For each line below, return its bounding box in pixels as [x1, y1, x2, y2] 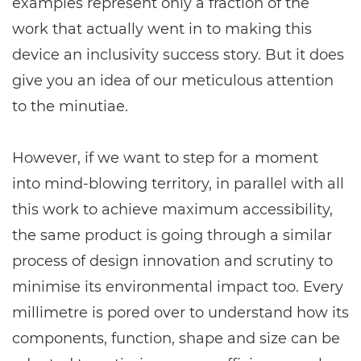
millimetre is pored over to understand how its [12, 303, 349, 322]
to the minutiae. [12, 97, 128, 115]
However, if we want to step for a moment [12, 148, 318, 167]
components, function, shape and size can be [12, 329, 340, 347]
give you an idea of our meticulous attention [12, 71, 334, 89]
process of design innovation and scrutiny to [12, 251, 333, 270]
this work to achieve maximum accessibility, [12, 200, 333, 218]
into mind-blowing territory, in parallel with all [12, 174, 344, 193]
